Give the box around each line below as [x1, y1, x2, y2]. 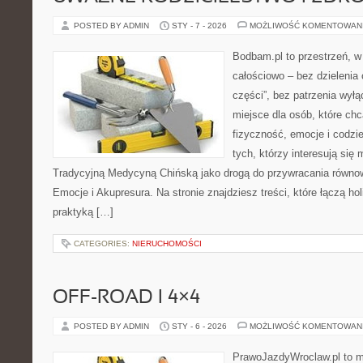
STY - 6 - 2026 [172, 322, 227, 331]
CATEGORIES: [74, 239, 132, 248]
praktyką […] [53, 206, 113, 218]
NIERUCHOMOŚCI [132, 239, 202, 248]
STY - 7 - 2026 [172, 21, 227, 30]
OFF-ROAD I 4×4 [53, 289, 200, 307]
